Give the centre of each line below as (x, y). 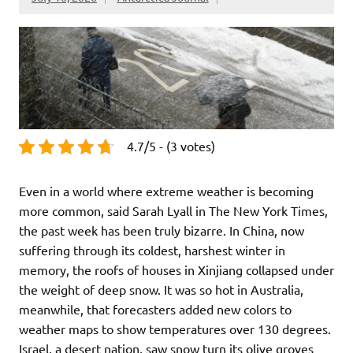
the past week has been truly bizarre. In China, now (162, 230)
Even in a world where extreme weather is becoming (166, 191)
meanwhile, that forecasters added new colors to (155, 309)
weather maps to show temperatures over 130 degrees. (175, 329)
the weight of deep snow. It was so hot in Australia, (161, 290)
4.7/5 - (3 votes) (171, 146)
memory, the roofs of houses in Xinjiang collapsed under (176, 270)
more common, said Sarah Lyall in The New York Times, (173, 211)
